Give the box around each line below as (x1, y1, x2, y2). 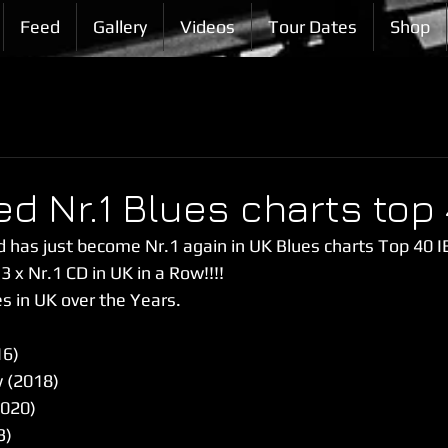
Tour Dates (268, 16, 357, 37)
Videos (180, 16, 235, 37)
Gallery (93, 16, 147, 37)
